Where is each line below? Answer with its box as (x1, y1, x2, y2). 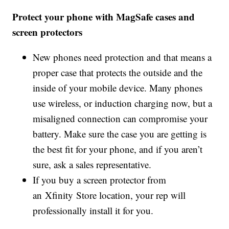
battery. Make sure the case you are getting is (33, 127, 207, 141)
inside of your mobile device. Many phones (33, 81, 203, 95)
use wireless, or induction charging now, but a (33, 97, 213, 110)
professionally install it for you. (33, 204, 157, 217)
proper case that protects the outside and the (33, 66, 203, 79)
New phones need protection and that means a (33, 51, 212, 64)
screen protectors (12, 25, 83, 39)
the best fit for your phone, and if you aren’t (33, 143, 203, 156)
